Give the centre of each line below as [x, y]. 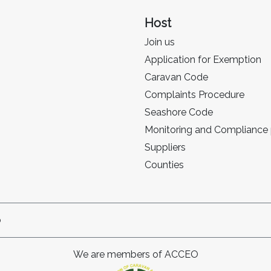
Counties [164, 165]
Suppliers [165, 147]
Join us [160, 42]
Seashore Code [179, 112]
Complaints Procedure [194, 95]
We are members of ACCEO [135, 254]
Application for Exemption [203, 60]
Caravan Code [176, 77]
